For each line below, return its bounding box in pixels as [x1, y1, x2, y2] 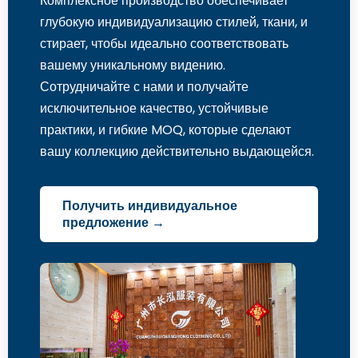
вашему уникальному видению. [40, 56, 225, 75]
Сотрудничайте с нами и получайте [40, 78, 249, 97]
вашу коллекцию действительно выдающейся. [40, 142, 314, 161]
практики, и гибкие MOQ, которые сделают [40, 121, 291, 140]
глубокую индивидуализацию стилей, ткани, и [40, 13, 308, 32]
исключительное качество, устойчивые [40, 99, 268, 118]
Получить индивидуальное [62, 199, 237, 213]
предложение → [62, 216, 165, 230]
